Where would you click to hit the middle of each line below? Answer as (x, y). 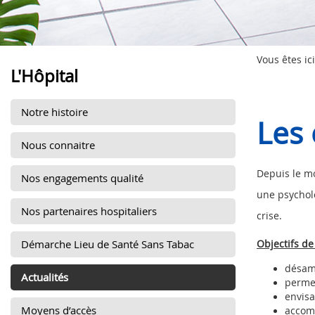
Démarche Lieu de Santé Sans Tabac (108, 244)
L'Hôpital (44, 76)
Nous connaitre (58, 145)
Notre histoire (54, 112)
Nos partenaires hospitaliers (89, 211)
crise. (269, 216)
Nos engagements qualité (82, 178)
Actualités (45, 277)
